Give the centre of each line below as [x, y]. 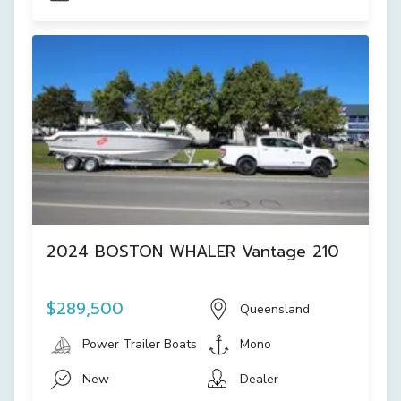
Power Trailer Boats [140, 344]
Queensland [275, 309]
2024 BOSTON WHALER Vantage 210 [193, 251]
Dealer [259, 379]
